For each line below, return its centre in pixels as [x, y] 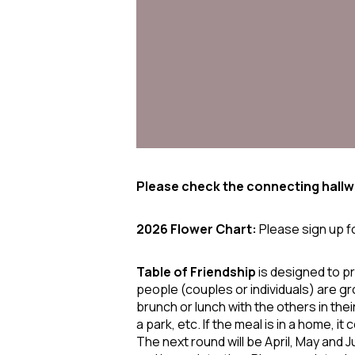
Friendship [224, 271]
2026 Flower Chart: [198, 229]
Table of [163, 271]
